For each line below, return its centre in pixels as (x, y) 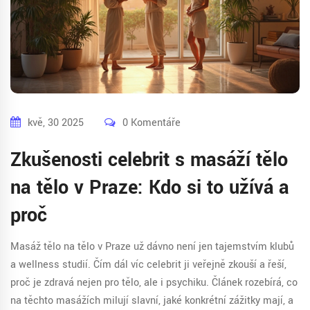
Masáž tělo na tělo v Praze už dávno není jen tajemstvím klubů (152, 247)
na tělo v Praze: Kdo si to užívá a (150, 188)
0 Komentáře (152, 123)
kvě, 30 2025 (56, 123)
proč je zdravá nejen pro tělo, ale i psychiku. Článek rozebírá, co (154, 283)
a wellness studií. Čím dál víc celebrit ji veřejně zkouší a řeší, (148, 265)
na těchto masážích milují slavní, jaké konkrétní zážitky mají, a (152, 301)
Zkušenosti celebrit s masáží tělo (149, 161)
